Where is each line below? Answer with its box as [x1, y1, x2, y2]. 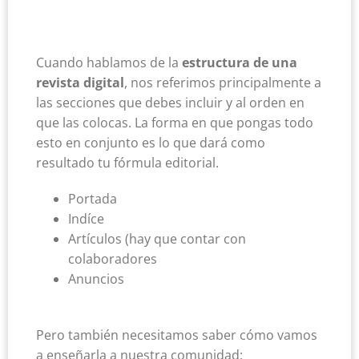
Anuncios [68, 270, 124, 288]
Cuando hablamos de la [36, 54, 182, 72]
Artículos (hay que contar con [68, 230, 246, 248]
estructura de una [182, 54, 297, 72]
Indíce [68, 210, 104, 228]
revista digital [36, 74, 124, 92]
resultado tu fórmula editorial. [36, 154, 219, 172]
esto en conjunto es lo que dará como [36, 134, 265, 152]
